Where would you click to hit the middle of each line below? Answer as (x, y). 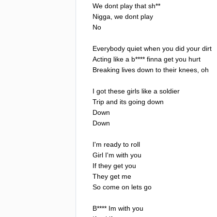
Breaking (106, 70)
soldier (170, 91)
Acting (102, 59)
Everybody (109, 48)
